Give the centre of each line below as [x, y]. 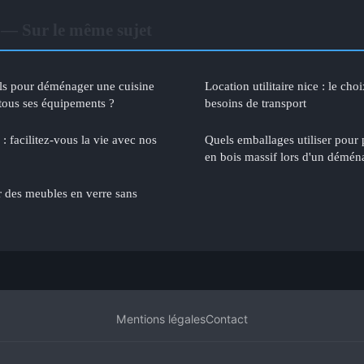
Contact [227, 318]
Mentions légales [161, 318]
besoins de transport [256, 102]
